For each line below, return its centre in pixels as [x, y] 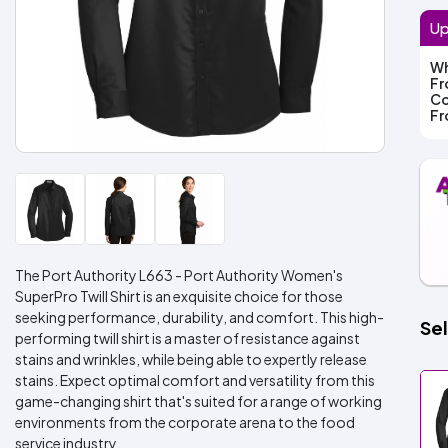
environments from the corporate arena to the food [185, 422]
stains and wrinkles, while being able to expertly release [191, 359]
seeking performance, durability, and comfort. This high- [199, 317]
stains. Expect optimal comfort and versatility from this [195, 380]
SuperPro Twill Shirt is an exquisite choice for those [179, 296]
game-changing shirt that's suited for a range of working [198, 401]
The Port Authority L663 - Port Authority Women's [179, 275]
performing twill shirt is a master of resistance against [187, 338]
